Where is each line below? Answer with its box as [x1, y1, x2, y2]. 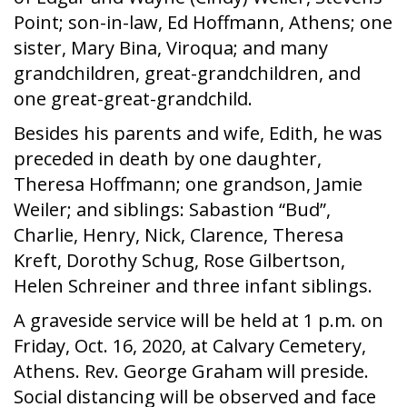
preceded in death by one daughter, [14, 146, 322, 171]
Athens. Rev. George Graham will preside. [14, 359, 369, 383]
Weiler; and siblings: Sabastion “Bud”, [14, 197, 331, 222]
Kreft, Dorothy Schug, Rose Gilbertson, [14, 248, 345, 273]
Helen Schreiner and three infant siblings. [14, 273, 372, 298]
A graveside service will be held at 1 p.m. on [14, 308, 383, 333]
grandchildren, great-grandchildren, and [14, 61, 361, 85]
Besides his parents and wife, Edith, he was [14, 121, 382, 145]
